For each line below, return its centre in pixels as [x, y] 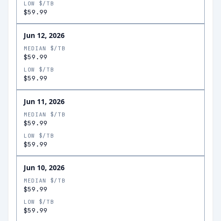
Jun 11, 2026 [44, 101]
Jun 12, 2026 [44, 35]
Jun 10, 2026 [44, 167]
